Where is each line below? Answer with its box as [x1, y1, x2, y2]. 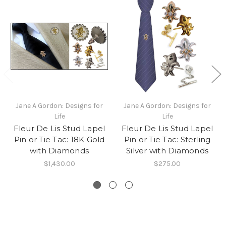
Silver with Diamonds [126, 146, 208, 156]
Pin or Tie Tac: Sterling [124, 135, 211, 145]
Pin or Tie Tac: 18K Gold [14, 135, 105, 145]
